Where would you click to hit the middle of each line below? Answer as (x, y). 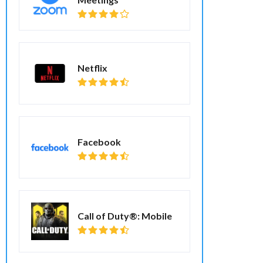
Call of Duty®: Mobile (125, 215)
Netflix (92, 68)
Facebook (99, 141)
